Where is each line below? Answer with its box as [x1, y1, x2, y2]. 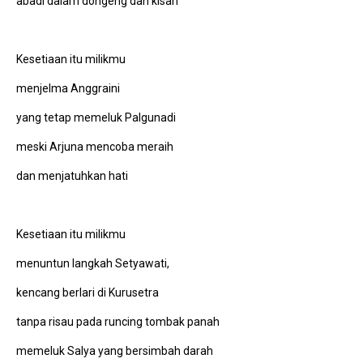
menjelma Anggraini [16, 81, 120, 95]
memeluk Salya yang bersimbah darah [16, 344, 213, 357]
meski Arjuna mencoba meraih [16, 139, 173, 153]
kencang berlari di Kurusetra [16, 285, 159, 299]
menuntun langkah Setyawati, [16, 256, 169, 270]
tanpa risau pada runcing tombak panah [16, 314, 220, 328]
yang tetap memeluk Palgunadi [16, 110, 176, 124]
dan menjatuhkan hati [16, 169, 128, 182]
